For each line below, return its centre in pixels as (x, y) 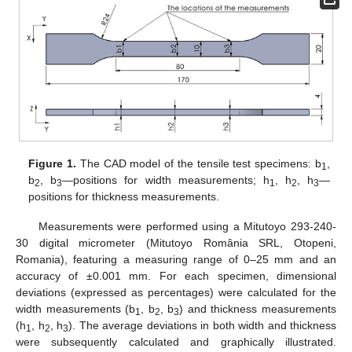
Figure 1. (53, 163)
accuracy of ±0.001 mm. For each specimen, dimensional (176, 275)
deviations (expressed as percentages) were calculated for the (176, 292)
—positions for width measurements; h (166, 180)
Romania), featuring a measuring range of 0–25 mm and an (176, 259)
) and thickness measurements (258, 308)
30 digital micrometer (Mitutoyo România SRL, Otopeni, (176, 242)
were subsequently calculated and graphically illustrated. (176, 341)
